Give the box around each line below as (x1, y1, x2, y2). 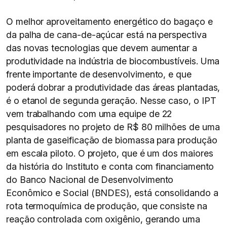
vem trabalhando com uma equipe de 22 (6, 108, 172, 119)
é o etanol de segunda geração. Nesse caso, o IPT (6, 95, 216, 106)
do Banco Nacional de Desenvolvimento (6, 174, 174, 185)
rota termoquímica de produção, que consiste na (6, 201, 207, 211)
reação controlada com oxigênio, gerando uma (6, 214, 200, 224)
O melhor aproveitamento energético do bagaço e (6, 16, 213, 27)
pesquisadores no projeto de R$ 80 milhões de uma (6, 122, 220, 132)
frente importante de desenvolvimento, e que (6, 69, 192, 80)
